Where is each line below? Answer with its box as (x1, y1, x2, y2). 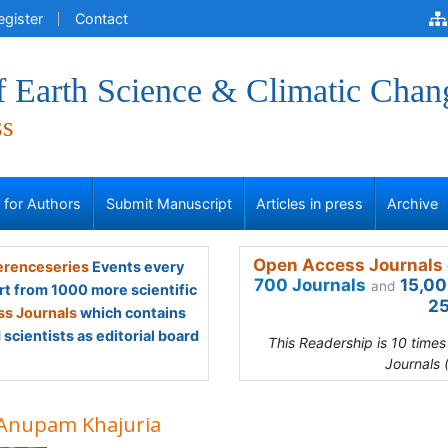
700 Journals (254, 275, 366, 295)
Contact (75, 10, 128, 27)
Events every (88, 258, 184, 275)
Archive (387, 195, 439, 212)
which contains (77, 304, 186, 321)
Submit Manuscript (105, 195, 232, 212)
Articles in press (256, 195, 363, 212)
